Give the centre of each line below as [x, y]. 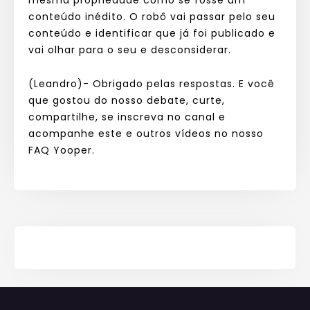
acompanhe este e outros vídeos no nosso [146, 133]
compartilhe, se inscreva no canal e [127, 117]
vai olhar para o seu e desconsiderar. [131, 49]
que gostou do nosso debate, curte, [127, 100]
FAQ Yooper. [62, 150]
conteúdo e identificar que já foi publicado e [152, 33]
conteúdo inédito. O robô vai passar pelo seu [152, 16]
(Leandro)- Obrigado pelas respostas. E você [152, 83]
